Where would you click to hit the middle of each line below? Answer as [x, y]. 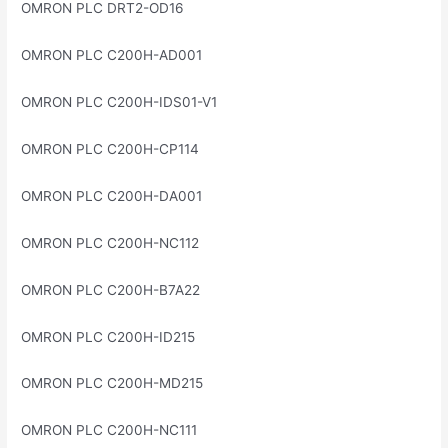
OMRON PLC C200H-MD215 [112, 383]
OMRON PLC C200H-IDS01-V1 [119, 102]
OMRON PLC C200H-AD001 [112, 55]
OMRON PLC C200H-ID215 [108, 336]
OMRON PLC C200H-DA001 [112, 195]
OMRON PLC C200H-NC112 [110, 242]
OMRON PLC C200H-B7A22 [111, 289]
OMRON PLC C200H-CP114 [110, 149]
